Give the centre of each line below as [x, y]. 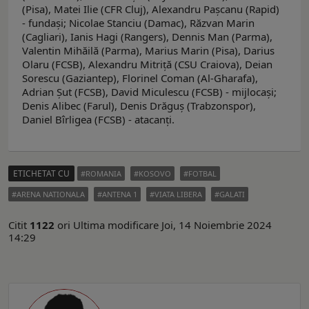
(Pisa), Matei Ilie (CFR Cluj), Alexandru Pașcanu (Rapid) [151, 9]
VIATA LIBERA [178, 194]
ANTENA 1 [120, 194]
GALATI [232, 194]
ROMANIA [103, 173]
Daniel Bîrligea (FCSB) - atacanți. [98, 119]
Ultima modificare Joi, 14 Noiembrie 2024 [172, 225]
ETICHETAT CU [41, 173]
